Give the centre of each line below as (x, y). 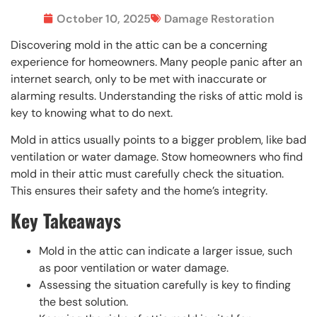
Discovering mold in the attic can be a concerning (139, 45)
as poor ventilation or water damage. (134, 268)
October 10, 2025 (103, 18)
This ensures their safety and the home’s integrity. (139, 191)
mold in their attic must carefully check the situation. (147, 174)
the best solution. (83, 302)
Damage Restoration (219, 18)
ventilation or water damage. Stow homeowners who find (157, 157)
